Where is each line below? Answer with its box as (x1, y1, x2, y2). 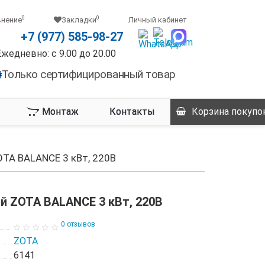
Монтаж (42, 106, 79, 117)
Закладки (62, 15, 96, 24)
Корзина (192, 106, 229, 117)
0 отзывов (60, 220, 95, 228)
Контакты (109, 106, 155, 117)
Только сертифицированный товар (1, 67, 176, 81)
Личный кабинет (128, 15, 187, 24)
